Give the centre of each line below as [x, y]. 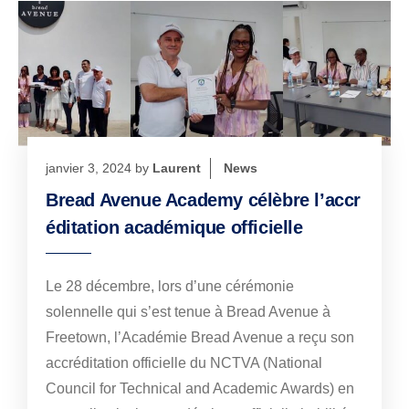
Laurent [177, 168]
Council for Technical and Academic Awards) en [200, 388]
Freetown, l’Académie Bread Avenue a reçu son [200, 337]
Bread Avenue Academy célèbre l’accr [204, 199]
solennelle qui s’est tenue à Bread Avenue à [188, 311]
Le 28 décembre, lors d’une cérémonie [170, 286]
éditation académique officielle [174, 227]
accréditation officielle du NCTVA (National [184, 362]
